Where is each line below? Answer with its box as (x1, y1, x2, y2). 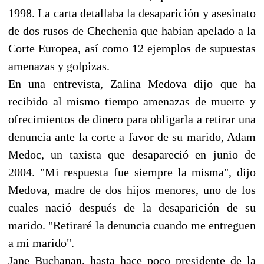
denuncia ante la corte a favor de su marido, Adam (8, 130, 256, 143)
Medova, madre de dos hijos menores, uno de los (8, 183, 256, 196)
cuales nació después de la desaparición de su (8, 200, 256, 214)
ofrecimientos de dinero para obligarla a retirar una (8, 112, 256, 126)
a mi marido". (8, 236, 74, 249)
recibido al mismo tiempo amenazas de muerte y (8, 94, 256, 108)
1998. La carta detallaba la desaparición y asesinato (8, 6, 256, 19)
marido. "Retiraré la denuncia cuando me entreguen (8, 218, 256, 232)
